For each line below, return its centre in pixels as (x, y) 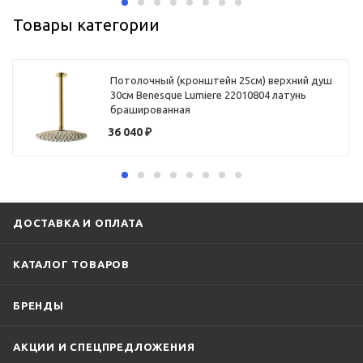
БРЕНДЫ (38, 305)
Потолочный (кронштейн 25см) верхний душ (222, 81)
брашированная (151, 110)
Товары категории (86, 24)
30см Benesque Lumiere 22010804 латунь (209, 95)
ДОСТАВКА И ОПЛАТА (78, 222)
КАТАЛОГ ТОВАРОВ (71, 264)
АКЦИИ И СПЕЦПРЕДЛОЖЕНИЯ (104, 346)
